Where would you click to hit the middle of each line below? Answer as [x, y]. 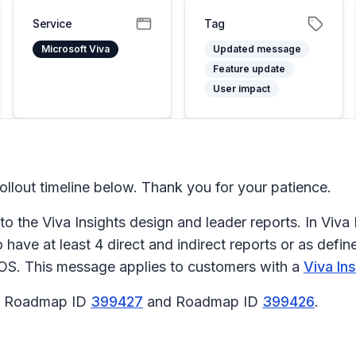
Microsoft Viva [75, 49]
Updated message [257, 49]
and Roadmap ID [203, 302]
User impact [242, 89]
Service [52, 23]
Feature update [249, 69]
